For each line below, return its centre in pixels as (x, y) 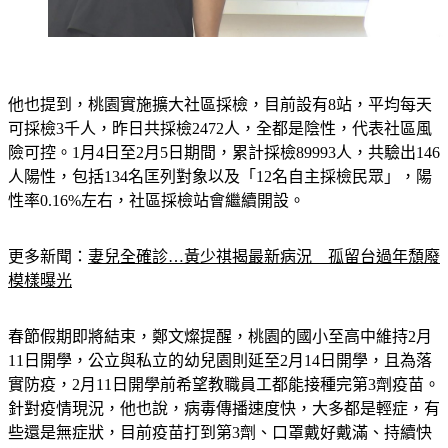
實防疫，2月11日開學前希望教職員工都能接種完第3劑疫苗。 (224, 384)
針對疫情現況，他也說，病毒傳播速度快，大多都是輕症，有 (224, 408)
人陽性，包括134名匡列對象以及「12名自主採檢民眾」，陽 (220, 176)
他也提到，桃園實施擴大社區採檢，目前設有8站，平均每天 (220, 104)
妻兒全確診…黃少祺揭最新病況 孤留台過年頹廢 (264, 256)
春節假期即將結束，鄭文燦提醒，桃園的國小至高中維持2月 (220, 336)
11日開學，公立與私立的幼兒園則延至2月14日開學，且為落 (220, 360)
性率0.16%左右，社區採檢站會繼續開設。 (156, 200)
